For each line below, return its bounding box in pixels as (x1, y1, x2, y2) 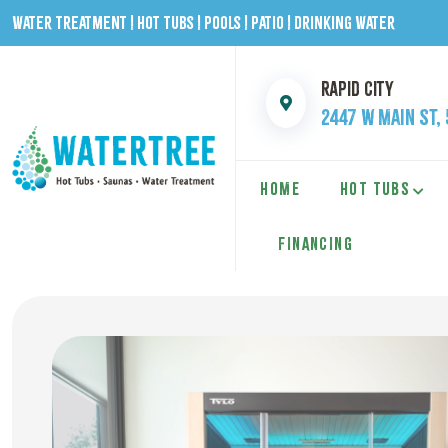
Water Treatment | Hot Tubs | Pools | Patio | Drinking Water (12, 12, 395, 33)
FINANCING (278, 233, 353, 254)
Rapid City (321, 77, 394, 101)
